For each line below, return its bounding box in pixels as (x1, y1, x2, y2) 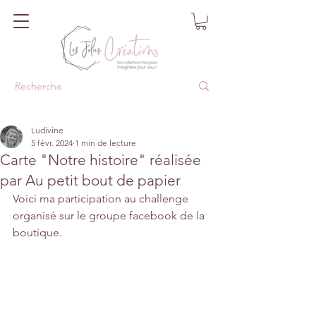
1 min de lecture (75, 137, 136, 148)
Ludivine (31, 124, 63, 135)
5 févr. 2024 (31, 137, 73, 148)
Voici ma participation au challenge (13, 191, 191, 205)
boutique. (13, 225, 62, 239)
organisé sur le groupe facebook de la (13, 208, 207, 222)
